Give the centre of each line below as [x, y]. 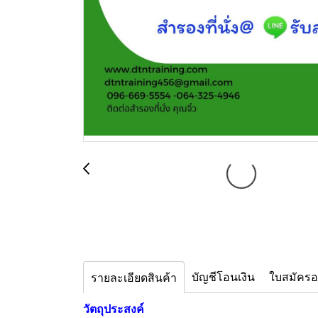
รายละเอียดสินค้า [134, 278]
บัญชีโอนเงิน [223, 277]
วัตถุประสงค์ [114, 309]
